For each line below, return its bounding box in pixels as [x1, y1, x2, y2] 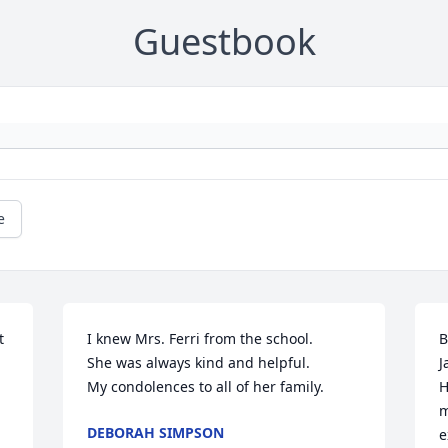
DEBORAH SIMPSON [87, 423, 225, 443]
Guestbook [132, 17, 316, 67]
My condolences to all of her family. [87, 377, 325, 397]
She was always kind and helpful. [87, 353, 315, 373]
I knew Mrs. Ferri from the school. [87, 329, 318, 349]
